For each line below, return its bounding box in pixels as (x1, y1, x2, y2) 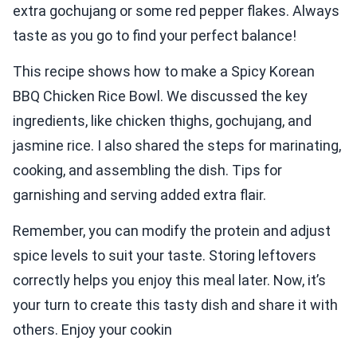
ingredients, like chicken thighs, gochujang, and (13, 112, 312, 130)
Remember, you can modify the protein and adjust (13, 222, 331, 240)
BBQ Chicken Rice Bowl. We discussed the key (13, 88, 308, 105)
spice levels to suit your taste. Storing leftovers (13, 247, 316, 265)
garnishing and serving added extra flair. (13, 186, 266, 204)
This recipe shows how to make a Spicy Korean (13, 63, 315, 80)
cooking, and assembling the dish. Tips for (13, 162, 282, 179)
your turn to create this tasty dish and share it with (13, 296, 338, 314)
